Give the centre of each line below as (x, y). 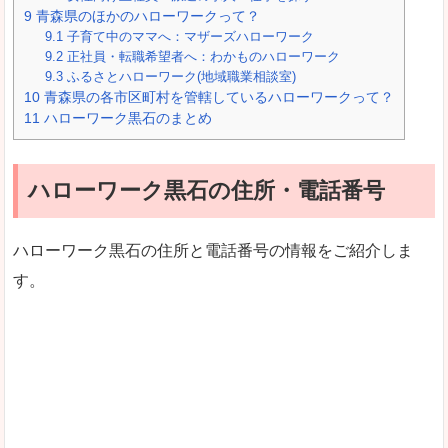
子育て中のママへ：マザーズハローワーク (189, 36)
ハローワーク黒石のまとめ (126, 117)
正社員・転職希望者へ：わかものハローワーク (202, 56)
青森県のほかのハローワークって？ (146, 15)
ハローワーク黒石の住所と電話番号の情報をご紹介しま (213, 250)
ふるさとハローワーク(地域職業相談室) (180, 76)
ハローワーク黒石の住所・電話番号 (206, 190)
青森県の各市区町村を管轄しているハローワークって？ (217, 96)
